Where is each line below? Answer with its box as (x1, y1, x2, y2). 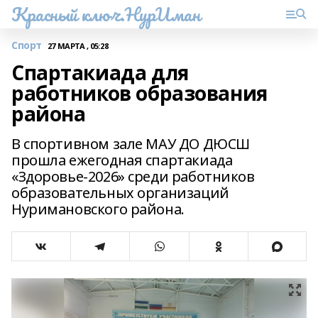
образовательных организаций (11, 183, 229, 202)
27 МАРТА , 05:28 (47, 40, 109, 51)
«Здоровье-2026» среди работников (11, 167, 255, 186)
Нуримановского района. (11, 199, 185, 219)
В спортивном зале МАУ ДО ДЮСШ (11, 134, 250, 153)
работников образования (11, 79, 268, 106)
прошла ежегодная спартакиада (11, 150, 233, 170)
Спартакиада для (11, 59, 189, 86)
